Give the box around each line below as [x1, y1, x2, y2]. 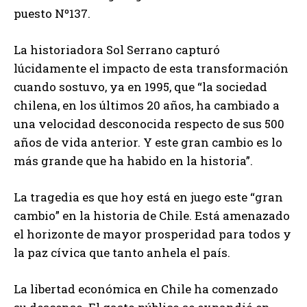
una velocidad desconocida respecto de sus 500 [14, 115, 284, 132]
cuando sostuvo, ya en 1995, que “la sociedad [14, 78, 267, 95]
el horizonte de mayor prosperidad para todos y [14, 225, 291, 242]
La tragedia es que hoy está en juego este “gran [14, 188, 283, 205]
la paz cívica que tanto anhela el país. [14, 244, 230, 260]
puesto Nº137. [14, 5, 90, 21]
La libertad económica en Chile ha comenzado [14, 280, 278, 297]
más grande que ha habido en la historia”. [14, 152, 253, 169]
